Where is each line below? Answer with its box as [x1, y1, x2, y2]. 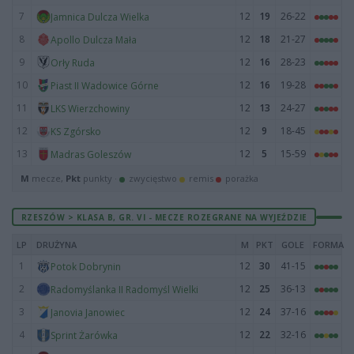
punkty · [81, 172, 119, 184]
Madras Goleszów [51, 147, 131, 161]
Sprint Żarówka [51, 328, 118, 342]
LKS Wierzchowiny [51, 101, 130, 115]
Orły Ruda [51, 55, 95, 70]
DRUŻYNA [36, 239, 77, 250]
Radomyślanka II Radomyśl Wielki [51, 282, 198, 296]
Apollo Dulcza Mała [51, 32, 137, 47]
